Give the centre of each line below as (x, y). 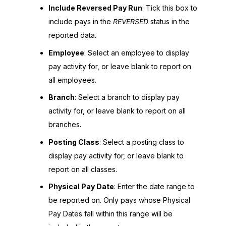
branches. (65, 125)
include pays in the (81, 22)
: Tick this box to (170, 8)
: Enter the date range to (154, 187)
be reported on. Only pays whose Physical (119, 200)
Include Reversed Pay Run (95, 8)
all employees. (72, 80)
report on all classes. (83, 169)
